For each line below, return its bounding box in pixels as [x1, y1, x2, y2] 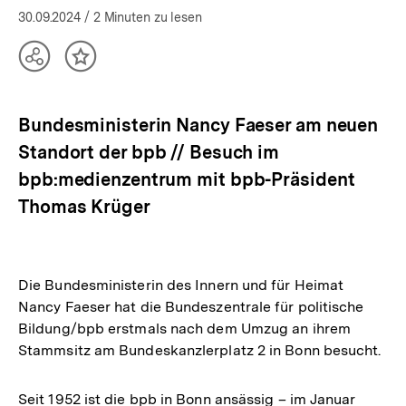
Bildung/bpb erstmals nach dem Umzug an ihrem [18, 320, 351, 337]
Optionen [34, 72, 106, 92]
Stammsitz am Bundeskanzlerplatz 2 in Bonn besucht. [18, 342, 382, 359]
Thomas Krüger [18, 196, 150, 217]
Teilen [34, 54, 80, 74]
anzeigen [34, 91, 102, 111]
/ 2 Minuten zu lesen [81, 10, 202, 24]
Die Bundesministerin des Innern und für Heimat [18, 276, 344, 294]
